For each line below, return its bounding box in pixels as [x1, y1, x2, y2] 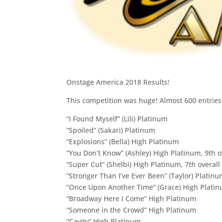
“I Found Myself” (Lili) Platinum [66, 113, 168, 123]
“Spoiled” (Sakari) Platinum [66, 125, 156, 135]
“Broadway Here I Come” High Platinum [66, 193, 197, 203]
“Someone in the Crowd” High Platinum [66, 205, 197, 215]
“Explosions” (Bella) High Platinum [66, 136, 179, 146]
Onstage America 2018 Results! [66, 77, 170, 87]
